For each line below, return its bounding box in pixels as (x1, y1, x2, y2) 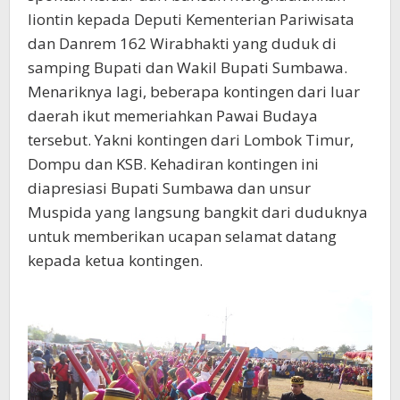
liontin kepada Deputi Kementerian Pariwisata (28, 8, 354, 29)
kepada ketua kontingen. (28, 249, 203, 271)
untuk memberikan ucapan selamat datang (28, 225, 337, 246)
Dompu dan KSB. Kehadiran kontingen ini (28, 153, 319, 174)
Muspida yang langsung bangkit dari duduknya (28, 201, 368, 222)
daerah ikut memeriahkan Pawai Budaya (28, 104, 318, 126)
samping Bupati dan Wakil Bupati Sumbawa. (28, 56, 347, 78)
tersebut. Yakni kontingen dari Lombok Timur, (28, 129, 354, 150)
